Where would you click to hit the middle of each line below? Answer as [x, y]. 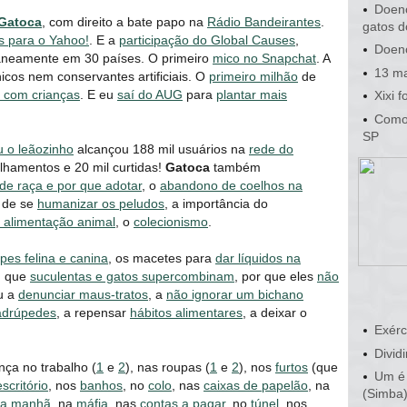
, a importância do [216, 203]
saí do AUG [150, 94]
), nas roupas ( [168, 367]
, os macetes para [162, 258]
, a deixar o [275, 312]
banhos [101, 385]
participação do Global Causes [207, 40]
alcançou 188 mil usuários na [161, 149]
